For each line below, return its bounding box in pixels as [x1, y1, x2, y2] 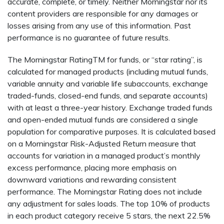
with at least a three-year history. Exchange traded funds [7, 102, 212, 113]
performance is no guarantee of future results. [7, 32, 170, 43]
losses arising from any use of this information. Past [7, 20, 191, 31]
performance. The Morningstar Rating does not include [7, 186, 202, 197]
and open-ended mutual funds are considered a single [7, 114, 198, 125]
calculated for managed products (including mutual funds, [7, 66, 208, 77]
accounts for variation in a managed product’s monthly [7, 150, 200, 161]
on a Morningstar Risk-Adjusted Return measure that [7, 138, 196, 149]
